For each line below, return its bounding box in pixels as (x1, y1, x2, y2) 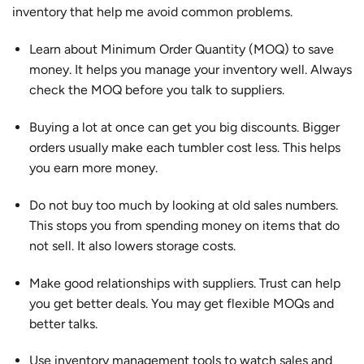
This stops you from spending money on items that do (28, 217, 340, 233)
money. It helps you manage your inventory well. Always (28, 62, 352, 78)
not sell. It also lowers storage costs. (28, 237, 236, 253)
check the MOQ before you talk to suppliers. (28, 82, 284, 98)
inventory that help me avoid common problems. (12, 4, 292, 20)
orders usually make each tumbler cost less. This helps (28, 139, 340, 155)
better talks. (28, 315, 97, 331)
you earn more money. (28, 159, 158, 175)
